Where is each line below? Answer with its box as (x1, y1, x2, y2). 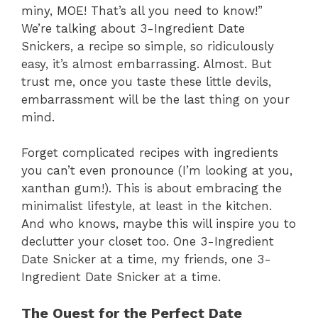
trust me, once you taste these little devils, (21, 74, 271, 89)
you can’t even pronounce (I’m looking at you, (21, 163, 292, 178)
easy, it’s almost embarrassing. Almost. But (21, 56, 272, 71)
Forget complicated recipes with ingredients (21, 146, 278, 160)
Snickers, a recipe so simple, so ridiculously (21, 38, 274, 53)
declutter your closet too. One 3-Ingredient (21, 234, 274, 249)
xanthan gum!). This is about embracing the (21, 181, 282, 196)
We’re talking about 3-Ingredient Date (21, 21, 245, 35)
